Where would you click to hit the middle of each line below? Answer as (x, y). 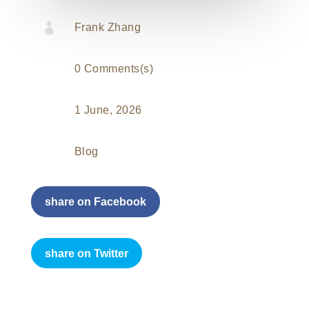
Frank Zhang (108, 28)
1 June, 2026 (108, 110)
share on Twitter (86, 253)
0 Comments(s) (114, 69)
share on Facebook (95, 201)
